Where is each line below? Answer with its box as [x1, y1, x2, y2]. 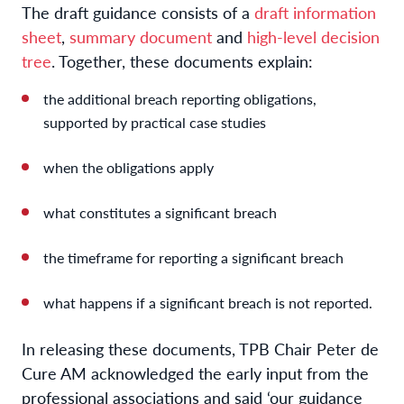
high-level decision [247, 24, 380, 48]
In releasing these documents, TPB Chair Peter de [22, 336, 379, 360]
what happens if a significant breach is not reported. [43, 291, 372, 313]
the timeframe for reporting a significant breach [43, 246, 344, 268]
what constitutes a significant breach [43, 201, 277, 223]
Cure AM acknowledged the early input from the [22, 361, 369, 384]
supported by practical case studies [43, 111, 266, 133]
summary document [69, 24, 212, 48]
